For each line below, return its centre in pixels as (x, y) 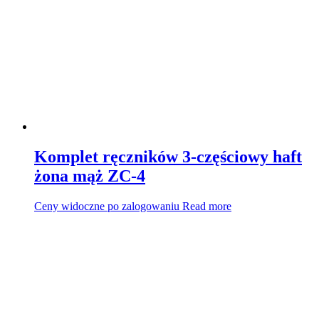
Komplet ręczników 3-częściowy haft (168, 156)
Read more (207, 206)
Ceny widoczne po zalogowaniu (107, 206)
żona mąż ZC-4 (90, 176)
